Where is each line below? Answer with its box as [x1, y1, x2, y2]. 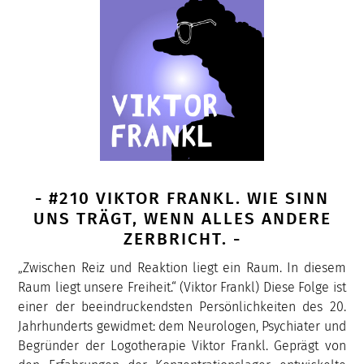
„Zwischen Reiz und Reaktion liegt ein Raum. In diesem [18, 259, 346, 275]
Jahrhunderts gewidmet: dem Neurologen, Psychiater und [18, 318, 346, 334]
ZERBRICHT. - [123, 229, 241, 250]
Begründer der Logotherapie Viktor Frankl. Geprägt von [18, 337, 346, 353]
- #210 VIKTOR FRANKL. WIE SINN [35, 188, 329, 210]
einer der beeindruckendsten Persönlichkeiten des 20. [18, 298, 346, 314]
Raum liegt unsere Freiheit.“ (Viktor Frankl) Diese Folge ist [18, 279, 346, 295]
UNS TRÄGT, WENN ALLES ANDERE [32, 209, 331, 230]
